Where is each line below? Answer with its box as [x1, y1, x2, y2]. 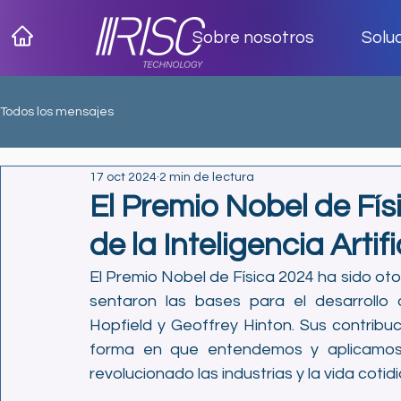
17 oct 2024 [90, 170, 157, 183]
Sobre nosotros [192, 29, 315, 47]
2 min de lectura [159, 170, 254, 183]
